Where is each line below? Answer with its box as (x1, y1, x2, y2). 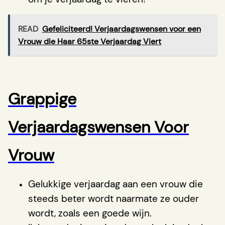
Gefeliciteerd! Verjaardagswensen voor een (42, 23, 201, 34)
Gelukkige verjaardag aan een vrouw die (28, 177, 203, 190)
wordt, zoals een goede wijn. (28, 206, 152, 219)
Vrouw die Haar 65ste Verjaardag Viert (18, 36, 161, 47)
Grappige (8, 88, 76, 109)
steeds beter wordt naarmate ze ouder (28, 192, 199, 205)
